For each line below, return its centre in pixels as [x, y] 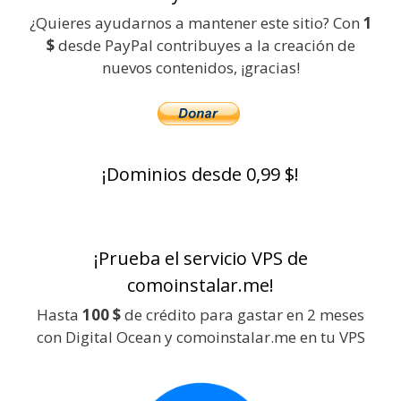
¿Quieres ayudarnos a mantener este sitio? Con [196, 23]
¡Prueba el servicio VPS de [200, 258]
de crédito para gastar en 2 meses [243, 314]
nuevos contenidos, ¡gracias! [200, 68]
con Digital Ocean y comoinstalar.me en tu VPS [200, 337]
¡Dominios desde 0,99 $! [200, 174]
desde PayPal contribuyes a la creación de [205, 45]
